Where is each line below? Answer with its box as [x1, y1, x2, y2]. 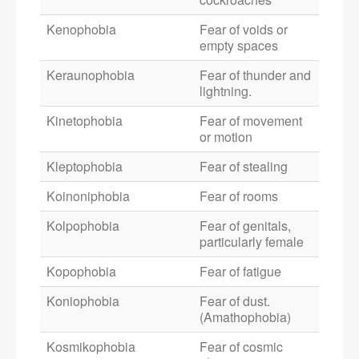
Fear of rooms [200, 187, 278, 206]
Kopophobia [46, 262, 116, 281]
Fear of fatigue [200, 262, 281, 281]
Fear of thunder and [200, 66, 311, 85]
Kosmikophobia [46, 337, 135, 357]
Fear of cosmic [200, 337, 283, 357]
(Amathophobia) [200, 308, 291, 327]
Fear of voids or [200, 20, 288, 39]
